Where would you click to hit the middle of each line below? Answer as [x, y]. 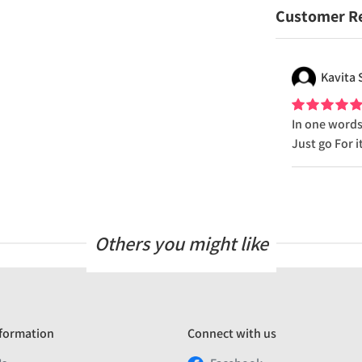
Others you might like [181, 243]
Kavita [339, 77]
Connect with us [232, 333]
